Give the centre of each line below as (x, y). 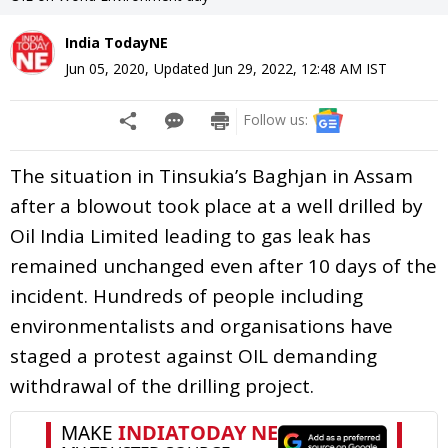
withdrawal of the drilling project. (162, 385)
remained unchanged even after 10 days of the (223, 265)
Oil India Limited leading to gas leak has (190, 235)
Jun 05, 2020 (105, 68)
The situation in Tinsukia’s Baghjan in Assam (211, 175)
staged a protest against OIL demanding (193, 355)
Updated (183, 68)
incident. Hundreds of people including (186, 295)
